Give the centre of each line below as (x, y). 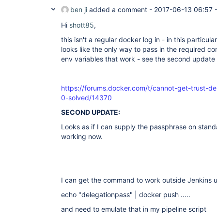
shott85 (82, 25)
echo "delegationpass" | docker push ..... (126, 194)
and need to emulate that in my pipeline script (134, 209)
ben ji (79, 9)
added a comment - (121, 9)
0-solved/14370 (86, 98)
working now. (82, 136)
